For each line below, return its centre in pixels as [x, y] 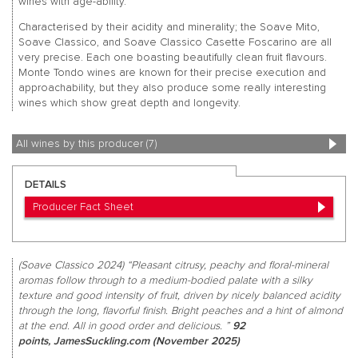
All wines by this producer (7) [86, 143]
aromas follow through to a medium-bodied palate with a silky [165, 280]
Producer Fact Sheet [83, 207]
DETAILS [46, 184]
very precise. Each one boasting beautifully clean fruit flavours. [172, 58]
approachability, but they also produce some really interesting [172, 88]
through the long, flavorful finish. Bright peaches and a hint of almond [180, 310]
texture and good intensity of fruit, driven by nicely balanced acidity [179, 295]
